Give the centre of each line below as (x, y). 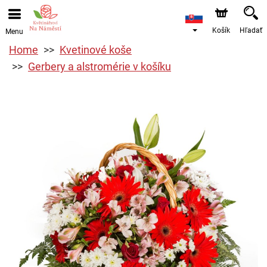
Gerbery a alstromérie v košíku (100, 66)
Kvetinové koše (96, 50)
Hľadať (251, 30)
